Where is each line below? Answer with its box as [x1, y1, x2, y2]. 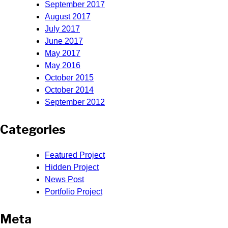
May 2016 [45, 61, 80, 70]
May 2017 [45, 48, 80, 58]
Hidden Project [45, 162, 99, 172]
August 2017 [45, 12, 91, 21]
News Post [45, 175, 84, 184]
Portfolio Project [45, 187, 102, 196]
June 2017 [45, 36, 83, 45]
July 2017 [45, 24, 80, 33]
